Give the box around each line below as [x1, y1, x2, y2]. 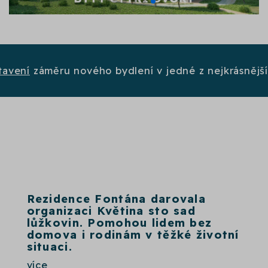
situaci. [26, 239, 72, 254]
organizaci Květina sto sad [26, 203, 196, 218]
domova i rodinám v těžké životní [26, 227, 239, 242]
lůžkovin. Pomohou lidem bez [26, 215, 212, 230]
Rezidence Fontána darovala [26, 191, 206, 206]
